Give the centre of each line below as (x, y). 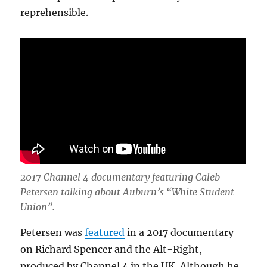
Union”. (38, 207)
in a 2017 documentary (179, 233)
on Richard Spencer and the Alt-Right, (111, 249)
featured (105, 233)
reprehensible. (55, 13)
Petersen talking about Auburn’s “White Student (128, 192)
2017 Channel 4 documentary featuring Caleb (120, 177)
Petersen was (53, 233)
